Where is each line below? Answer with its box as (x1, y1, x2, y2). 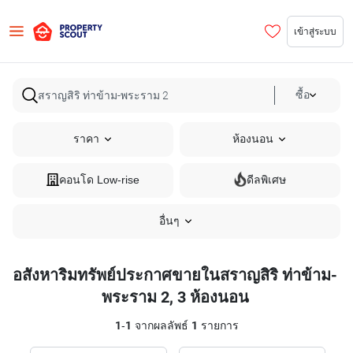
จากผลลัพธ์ (131, 319, 191, 333)
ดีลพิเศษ (247, 173, 286, 187)
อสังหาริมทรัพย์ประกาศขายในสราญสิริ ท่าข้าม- (13, 266, 337, 284)
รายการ (197, 319, 239, 333)
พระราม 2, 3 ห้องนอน (101, 288, 249, 307)
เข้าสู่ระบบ (294, 24, 336, 37)
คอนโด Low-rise (59, 173, 139, 187)
